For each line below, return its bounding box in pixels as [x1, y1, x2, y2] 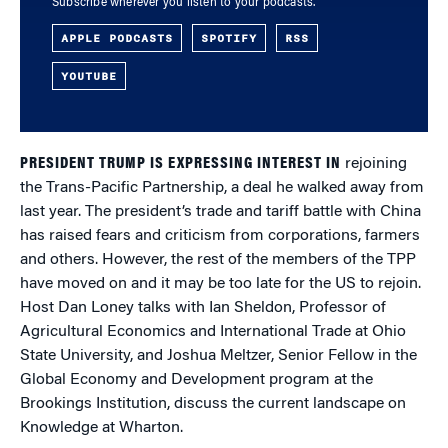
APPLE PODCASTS [61, 29, 173, 47]
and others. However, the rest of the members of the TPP [20, 252, 416, 268]
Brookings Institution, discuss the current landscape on [20, 396, 406, 412]
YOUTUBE [61, 67, 117, 85]
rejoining [341, 156, 407, 172]
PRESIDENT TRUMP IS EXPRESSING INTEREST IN [20, 156, 341, 172]
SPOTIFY [201, 29, 257, 47]
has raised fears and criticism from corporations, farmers [20, 228, 420, 244]
